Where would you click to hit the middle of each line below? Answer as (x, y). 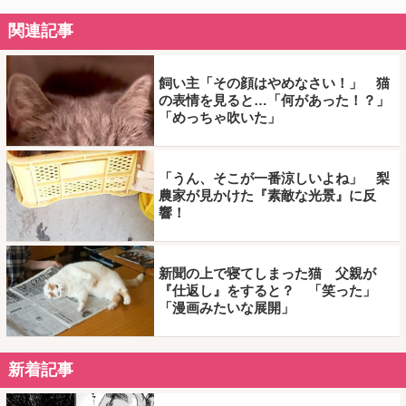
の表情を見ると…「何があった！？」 (274, 101)
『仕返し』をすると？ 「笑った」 (267, 291)
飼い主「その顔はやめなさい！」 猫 (274, 83)
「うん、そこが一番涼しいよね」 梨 (274, 179)
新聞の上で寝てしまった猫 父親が (267, 274)
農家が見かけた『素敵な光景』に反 (267, 196)
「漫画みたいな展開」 (226, 308)
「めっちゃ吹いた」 (219, 118)
